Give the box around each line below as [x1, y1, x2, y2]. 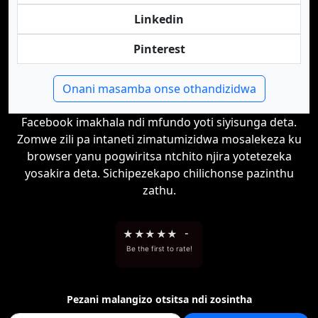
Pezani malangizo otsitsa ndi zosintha [66, 292, 252, 306]
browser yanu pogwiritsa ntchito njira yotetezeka [26, 148, 292, 164]
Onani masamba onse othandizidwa [62, 81, 256, 97]
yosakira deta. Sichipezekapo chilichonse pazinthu [24, 165, 294, 181]
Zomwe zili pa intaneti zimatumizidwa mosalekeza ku [16, 131, 302, 147]
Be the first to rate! [126, 244, 192, 253]
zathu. [142, 182, 176, 198]
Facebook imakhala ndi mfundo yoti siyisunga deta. [21, 114, 297, 130]
